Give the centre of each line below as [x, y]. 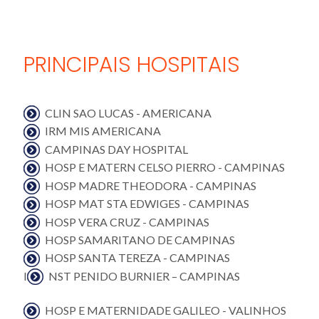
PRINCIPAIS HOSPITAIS [132, 64]
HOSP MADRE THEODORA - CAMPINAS [151, 185]
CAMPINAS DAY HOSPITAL [116, 149]
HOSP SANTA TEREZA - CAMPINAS [137, 258]
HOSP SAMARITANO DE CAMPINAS [140, 240]
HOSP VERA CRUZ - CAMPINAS [127, 221]
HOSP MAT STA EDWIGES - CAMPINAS [147, 204]
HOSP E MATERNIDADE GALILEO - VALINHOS [166, 310]
